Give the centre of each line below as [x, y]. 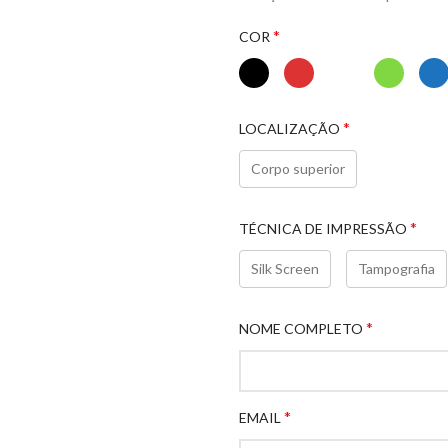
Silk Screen [285, 268]
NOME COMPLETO [301, 328]
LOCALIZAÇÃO [289, 128]
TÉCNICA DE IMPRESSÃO [323, 228]
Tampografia [396, 268]
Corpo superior [298, 168]
